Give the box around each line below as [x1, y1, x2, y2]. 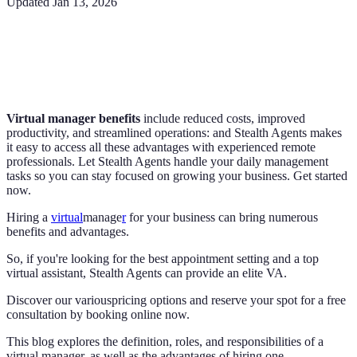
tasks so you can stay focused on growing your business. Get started [6, 168, 347, 182]
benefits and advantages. [6, 224, 129, 238]
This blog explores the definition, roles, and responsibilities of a [6, 334, 324, 348]
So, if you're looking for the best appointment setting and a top [6, 251, 319, 265]
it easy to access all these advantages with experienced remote [6, 139, 316, 154]
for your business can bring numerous [126, 210, 318, 224]
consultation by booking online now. [6, 307, 190, 321]
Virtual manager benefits [6, 111, 140, 125]
